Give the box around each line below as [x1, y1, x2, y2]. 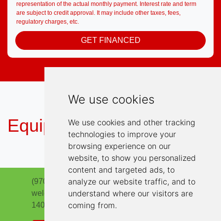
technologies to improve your [68, 129, 176, 139]
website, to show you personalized [68, 153, 196, 163]
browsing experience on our [68, 141, 171, 151]
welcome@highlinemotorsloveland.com [32, 189, 170, 197]
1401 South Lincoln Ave [32, 201, 117, 209]
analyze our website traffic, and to [68, 177, 195, 186]
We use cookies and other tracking [68, 117, 195, 127]
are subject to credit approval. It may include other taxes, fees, [16, 9, 181, 16]
